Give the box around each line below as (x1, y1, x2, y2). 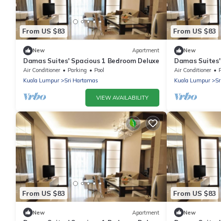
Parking (68, 66, 87, 74)
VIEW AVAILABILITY (96, 94, 148, 101)
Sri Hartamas (64, 76, 98, 84)
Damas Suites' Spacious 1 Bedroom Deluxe (23, 56, 159, 65)
